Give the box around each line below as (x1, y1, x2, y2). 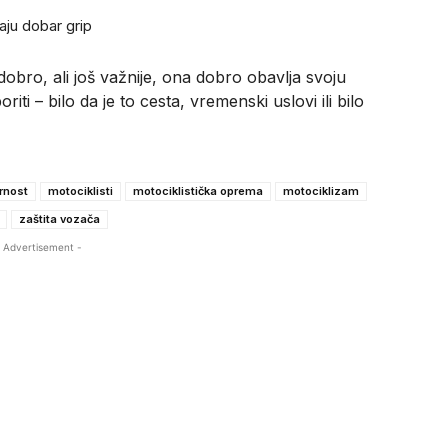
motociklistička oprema (133, 183, 263, 198)
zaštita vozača (19, 211, 100, 226)
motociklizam (283, 183, 359, 198)
